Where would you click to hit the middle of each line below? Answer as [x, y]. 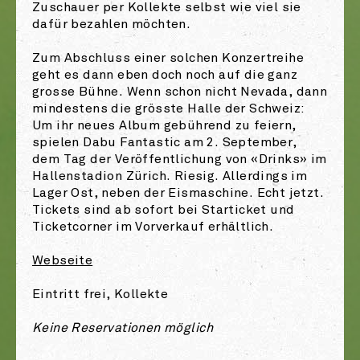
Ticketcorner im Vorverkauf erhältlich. [153, 227]
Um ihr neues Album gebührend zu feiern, [164, 126]
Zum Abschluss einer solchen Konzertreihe [168, 59]
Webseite [63, 261]
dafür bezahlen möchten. [112, 25]
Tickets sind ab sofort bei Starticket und [164, 211]
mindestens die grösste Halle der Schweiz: [169, 109]
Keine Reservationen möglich [123, 329]
